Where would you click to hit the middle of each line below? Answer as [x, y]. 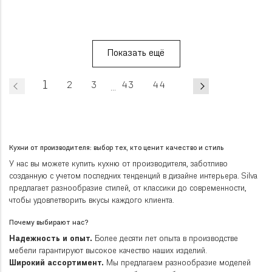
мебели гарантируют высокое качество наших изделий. [108, 251]
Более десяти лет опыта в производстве [165, 239]
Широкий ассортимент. [56, 263]
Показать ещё [136, 53]
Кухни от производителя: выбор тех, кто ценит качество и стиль [116, 149]
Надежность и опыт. [51, 239]
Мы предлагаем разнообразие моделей [177, 263]
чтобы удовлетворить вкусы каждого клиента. [92, 201]
